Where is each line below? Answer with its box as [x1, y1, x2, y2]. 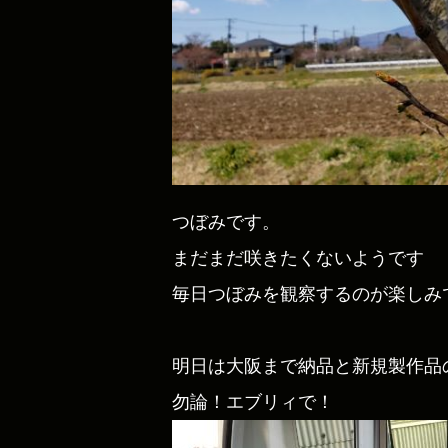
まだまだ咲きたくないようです [172, 246, 424, 268]
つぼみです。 [172, 210, 280, 232]
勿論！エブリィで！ [172, 390, 334, 412]
